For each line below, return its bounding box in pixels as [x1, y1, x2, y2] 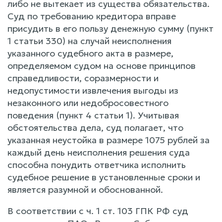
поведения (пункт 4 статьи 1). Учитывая [7, 109, 179, 121]
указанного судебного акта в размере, [7, 47, 173, 59]
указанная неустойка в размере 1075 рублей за [7, 134, 210, 146]
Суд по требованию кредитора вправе [7, 10, 176, 22]
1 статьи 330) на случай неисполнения [7, 35, 171, 47]
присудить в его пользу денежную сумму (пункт [7, 22, 214, 34]
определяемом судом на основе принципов [7, 59, 196, 71]
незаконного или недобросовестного [7, 97, 168, 109]
